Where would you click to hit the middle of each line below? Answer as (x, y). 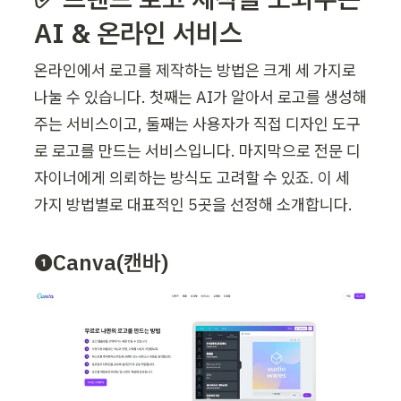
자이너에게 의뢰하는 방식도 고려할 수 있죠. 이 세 (192, 178)
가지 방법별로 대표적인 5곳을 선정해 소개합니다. (193, 205)
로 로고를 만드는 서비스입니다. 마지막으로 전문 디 (197, 151)
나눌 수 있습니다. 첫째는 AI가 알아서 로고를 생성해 (200, 98)
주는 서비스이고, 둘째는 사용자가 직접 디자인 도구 (197, 124)
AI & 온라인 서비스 (138, 33)
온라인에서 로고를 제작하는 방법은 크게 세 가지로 (195, 71)
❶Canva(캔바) (101, 262)
